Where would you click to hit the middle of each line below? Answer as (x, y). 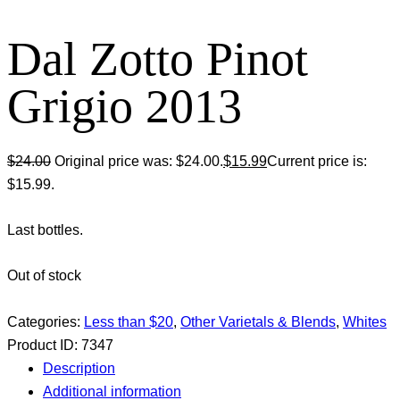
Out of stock (44, 276)
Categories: (46, 321)
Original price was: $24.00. (139, 161)
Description (79, 368)
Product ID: (44, 345)
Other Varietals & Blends (258, 321)
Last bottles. (45, 230)
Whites (365, 321)
